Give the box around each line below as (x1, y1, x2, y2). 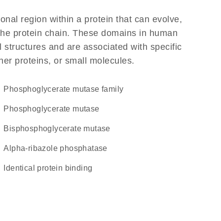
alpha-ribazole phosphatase (9, 144, 108, 152)
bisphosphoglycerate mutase (9, 124, 110, 133)
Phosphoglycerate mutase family (9, 85, 124, 93)
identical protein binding (5, 164, 93, 172)
